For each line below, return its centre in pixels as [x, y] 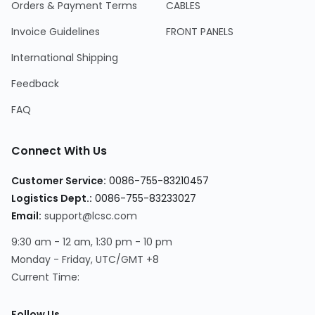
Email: [26, 216]
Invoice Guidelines [56, 32]
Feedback [35, 84]
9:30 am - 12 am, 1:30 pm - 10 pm [92, 242]
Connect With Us [59, 151]
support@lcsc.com [91, 216]
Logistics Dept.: [52, 199]
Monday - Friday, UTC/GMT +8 [85, 260]
